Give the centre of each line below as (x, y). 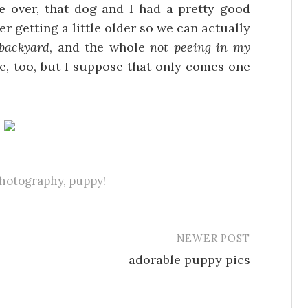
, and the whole (100, 47)
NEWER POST (213, 238)
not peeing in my (200, 47)
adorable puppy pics (189, 259)
